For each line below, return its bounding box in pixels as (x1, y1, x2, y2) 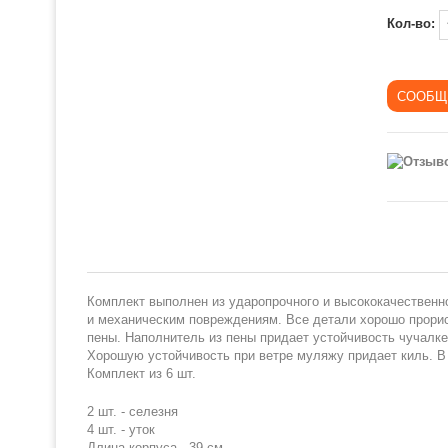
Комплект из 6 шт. (87, 366, 196, 381)
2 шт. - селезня (87, 404, 178, 419)
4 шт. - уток (87, 422, 155, 437)
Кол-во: (387, 16, 439, 32)
